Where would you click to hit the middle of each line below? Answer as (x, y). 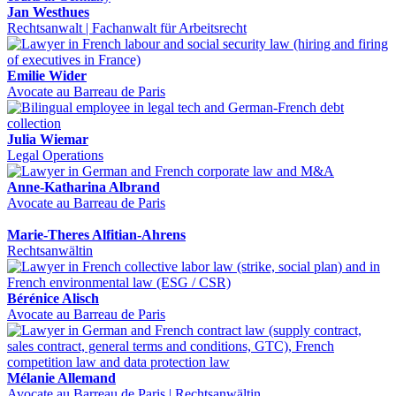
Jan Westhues (48, 11)
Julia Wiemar (48, 139)
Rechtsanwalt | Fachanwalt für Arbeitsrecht (127, 27)
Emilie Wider (47, 75)
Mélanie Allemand (61, 377)
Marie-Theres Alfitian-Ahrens (96, 234)
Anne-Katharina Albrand (84, 187)
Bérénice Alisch (53, 298)
